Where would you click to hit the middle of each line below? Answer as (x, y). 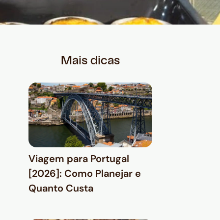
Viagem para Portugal (79, 159)
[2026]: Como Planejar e (85, 174)
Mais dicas (90, 61)
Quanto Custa (61, 188)
